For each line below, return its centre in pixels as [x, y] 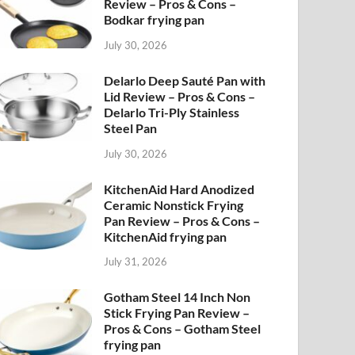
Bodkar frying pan [155, 19]
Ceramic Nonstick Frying [174, 204]
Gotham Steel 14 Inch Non [177, 297]
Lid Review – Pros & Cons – [180, 96]
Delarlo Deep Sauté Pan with [185, 80]
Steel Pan [131, 128]
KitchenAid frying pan [166, 236]
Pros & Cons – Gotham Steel [183, 329]
